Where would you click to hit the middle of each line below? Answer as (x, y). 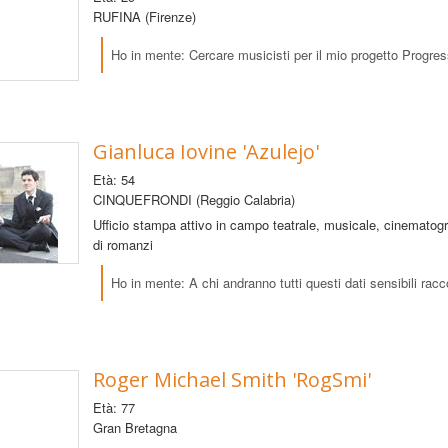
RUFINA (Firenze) (144, 16)
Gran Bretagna (134, 427)
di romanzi (122, 244)
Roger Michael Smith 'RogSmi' (231, 379)
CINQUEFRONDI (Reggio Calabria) (193, 199)
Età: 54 (113, 179)
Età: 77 (113, 407)
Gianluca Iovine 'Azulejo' (205, 151)
